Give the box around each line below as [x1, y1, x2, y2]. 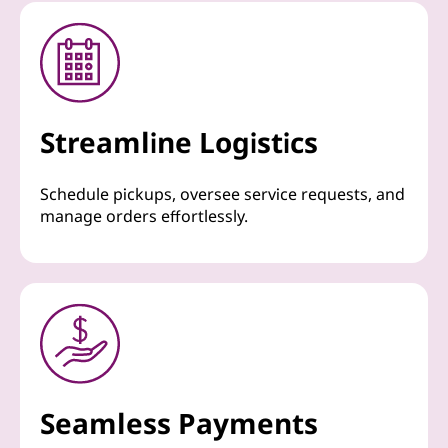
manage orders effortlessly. [40, 205, 248, 228]
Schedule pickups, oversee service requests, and [40, 183, 405, 206]
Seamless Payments [40, 404, 318, 443]
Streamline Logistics [40, 123, 318, 162]
